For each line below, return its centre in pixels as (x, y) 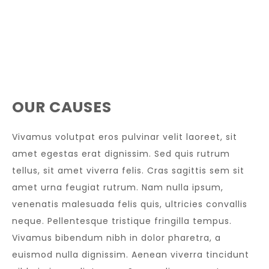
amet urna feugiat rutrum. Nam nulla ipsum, (118, 187)
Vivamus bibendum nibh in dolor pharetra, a (116, 238)
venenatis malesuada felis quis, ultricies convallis (130, 204)
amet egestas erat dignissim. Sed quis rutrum (121, 154)
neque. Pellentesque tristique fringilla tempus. (122, 221)
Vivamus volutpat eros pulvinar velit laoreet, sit (125, 137)
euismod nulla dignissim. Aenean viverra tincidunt (131, 255)
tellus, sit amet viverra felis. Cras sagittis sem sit (128, 171)
